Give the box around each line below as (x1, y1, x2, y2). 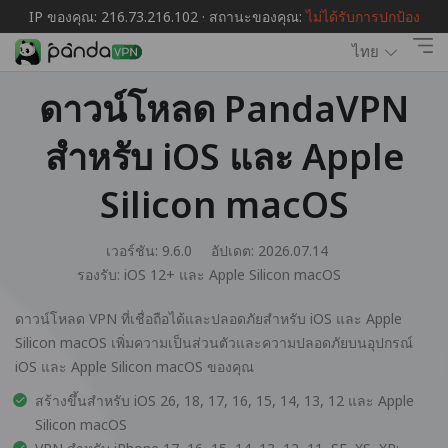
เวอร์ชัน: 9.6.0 (105, 241, 192, 260)
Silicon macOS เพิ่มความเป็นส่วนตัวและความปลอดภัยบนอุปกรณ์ (15, 333, 413, 352)
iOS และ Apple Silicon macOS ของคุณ (15, 357, 254, 376)
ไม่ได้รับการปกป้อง (305, 7, 420, 26)
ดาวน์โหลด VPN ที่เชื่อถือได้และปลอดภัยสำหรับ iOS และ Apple (15, 309, 402, 328)
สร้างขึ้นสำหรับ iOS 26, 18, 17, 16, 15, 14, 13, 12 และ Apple (35, 391, 414, 410)
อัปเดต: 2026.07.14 (210, 241, 328, 260)
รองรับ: (77, 265, 124, 284)
